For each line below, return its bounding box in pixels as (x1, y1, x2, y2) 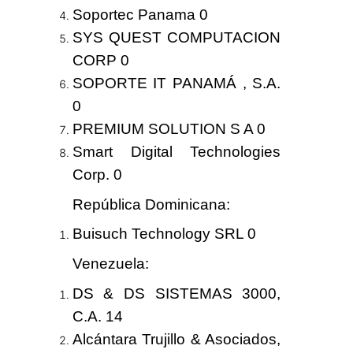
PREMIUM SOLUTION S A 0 (72, 120, 266, 137)
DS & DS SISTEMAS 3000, (72, 285, 281, 303)
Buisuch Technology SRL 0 (72, 225, 256, 243)
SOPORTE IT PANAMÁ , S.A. (72, 74, 281, 91)
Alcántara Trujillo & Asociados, (72, 331, 281, 348)
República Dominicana (72, 195, 226, 213)
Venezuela (72, 255, 145, 273)
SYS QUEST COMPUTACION (72, 28, 281, 46)
